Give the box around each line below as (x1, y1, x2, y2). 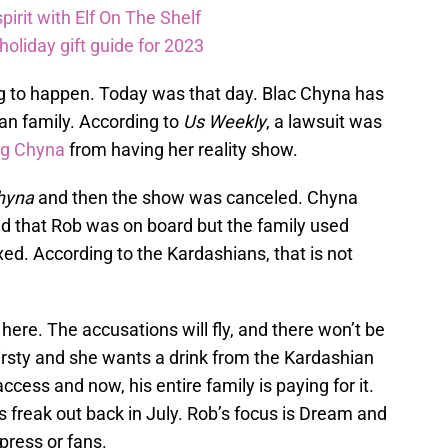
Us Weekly (183, 111, 266, 133)
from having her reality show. (65, 139, 298, 161)
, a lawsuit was (266, 111, 382, 133)
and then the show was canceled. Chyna (34, 187, 358, 209)
